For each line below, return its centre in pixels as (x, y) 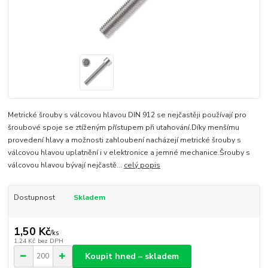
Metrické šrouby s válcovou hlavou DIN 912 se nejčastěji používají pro (127, 115)
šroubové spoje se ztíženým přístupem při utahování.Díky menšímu (124, 128)
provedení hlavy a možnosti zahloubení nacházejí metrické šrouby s (125, 140)
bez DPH (50, 240)
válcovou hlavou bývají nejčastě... (66, 165)
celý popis (142, 165)
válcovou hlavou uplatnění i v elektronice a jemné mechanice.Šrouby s (129, 153)
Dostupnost (34, 198)
